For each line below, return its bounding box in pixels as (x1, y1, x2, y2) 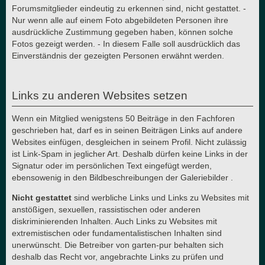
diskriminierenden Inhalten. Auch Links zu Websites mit (12, 216, 217, 227)
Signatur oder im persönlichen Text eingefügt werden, (12, 160, 212, 170)
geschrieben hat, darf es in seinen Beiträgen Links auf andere (12, 125, 243, 135)
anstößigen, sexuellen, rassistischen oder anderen (12, 205, 201, 215)
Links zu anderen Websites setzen (12, 89, 188, 102)
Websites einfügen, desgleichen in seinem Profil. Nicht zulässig (12, 137, 247, 147)
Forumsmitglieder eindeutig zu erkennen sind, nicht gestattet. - (12, 3, 246, 13)
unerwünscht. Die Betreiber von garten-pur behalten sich (12, 240, 224, 250)
